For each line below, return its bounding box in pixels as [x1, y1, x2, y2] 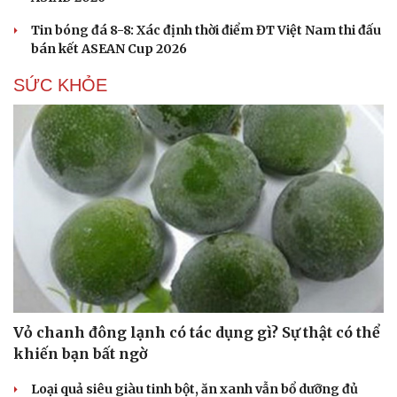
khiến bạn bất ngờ [13, 345, 148, 363]
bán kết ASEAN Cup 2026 [31, 40, 187, 57]
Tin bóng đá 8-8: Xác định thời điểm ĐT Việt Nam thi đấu [31, 21, 381, 38]
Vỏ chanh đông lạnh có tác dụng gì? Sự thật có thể [13, 323, 380, 342]
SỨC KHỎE [13, 74, 107, 95]
